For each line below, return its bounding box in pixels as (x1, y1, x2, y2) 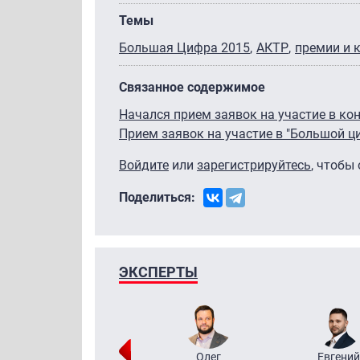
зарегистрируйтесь (197, 157, 311, 173)
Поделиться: (119, 189, 195, 205)
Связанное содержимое (119, 79, 265, 95)
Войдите (119, 157, 169, 173)
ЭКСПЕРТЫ (119, 263, 198, 280)
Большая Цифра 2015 (119, 39, 250, 55)
